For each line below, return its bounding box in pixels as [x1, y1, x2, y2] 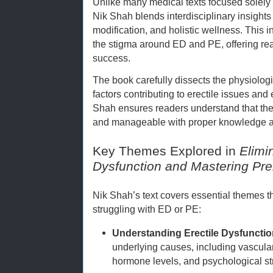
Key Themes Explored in [93, 143, 239, 158]
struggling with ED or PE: [93, 203, 201, 214]
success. [93, 52, 130, 64]
